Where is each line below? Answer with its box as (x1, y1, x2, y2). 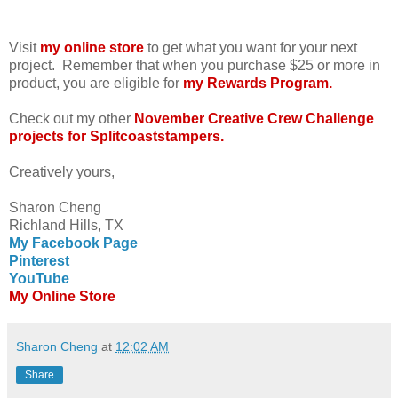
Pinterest (9, 252, 69, 268)
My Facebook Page (9, 235, 138, 251)
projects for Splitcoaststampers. (9, 128, 224, 144)
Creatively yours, (9, 163, 115, 179)
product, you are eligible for (9, 75, 183, 91)
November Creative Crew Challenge (134, 110, 374, 126)
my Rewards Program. (183, 75, 332, 91)
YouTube (9, 270, 69, 286)
